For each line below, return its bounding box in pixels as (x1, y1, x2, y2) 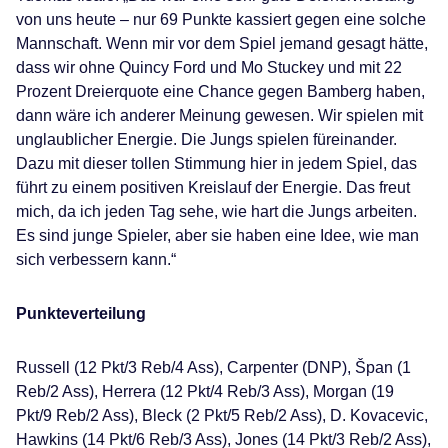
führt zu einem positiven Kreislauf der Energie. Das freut (16, 179, 410, 196)
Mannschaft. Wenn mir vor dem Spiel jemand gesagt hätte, (16, 35, 428, 52)
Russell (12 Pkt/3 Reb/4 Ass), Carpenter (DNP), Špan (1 (16, 359, 411, 376)
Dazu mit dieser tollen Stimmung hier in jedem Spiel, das (16, 155, 417, 172)
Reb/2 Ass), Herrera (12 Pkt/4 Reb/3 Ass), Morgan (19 (16, 383, 394, 400)
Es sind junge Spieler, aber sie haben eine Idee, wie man (16, 227, 419, 244)
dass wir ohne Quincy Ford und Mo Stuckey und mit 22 (16, 59, 402, 76)
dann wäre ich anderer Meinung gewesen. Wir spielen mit (16, 107, 423, 124)
